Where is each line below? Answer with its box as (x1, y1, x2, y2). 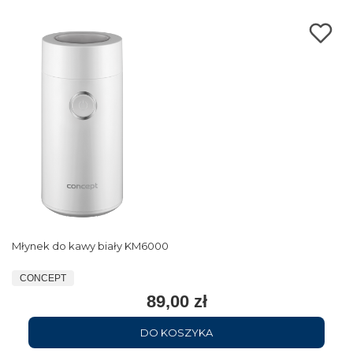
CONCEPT (20, 273, 66, 284)
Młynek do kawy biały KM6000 (12, 240, 169, 253)
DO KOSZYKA (140, 326, 213, 340)
